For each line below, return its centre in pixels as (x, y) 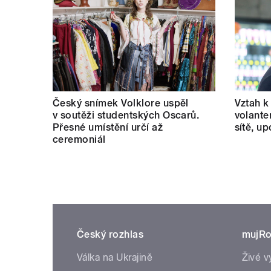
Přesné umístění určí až (108, 128)
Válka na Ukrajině (115, 258)
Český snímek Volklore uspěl (121, 103)
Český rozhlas (110, 235)
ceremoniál (79, 140)
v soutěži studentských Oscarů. (126, 116)
